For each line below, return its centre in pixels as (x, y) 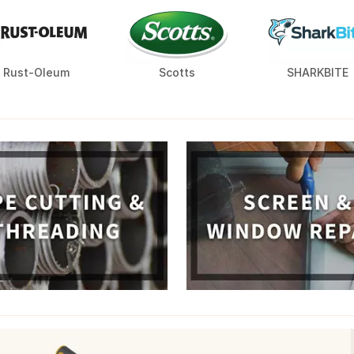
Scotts (177, 73)
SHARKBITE (318, 73)
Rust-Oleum (36, 73)
